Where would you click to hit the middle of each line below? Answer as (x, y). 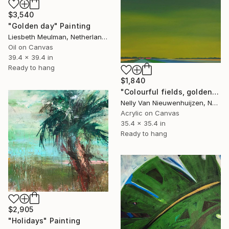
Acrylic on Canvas (150, 113)
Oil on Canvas (31, 47)
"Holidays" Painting (44, 221)
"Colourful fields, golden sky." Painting (216, 92)
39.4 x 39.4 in (31, 57)
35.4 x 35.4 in (143, 123)
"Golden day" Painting (50, 26)
